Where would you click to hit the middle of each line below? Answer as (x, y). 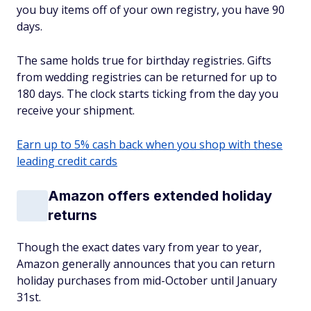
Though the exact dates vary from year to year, (139, 247)
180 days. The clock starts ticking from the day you (148, 94)
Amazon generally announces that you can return (146, 264)
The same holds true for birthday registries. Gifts (144, 60)
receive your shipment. (76, 110)
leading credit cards (67, 161)
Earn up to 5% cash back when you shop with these (150, 144)
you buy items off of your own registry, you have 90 (151, 10)
